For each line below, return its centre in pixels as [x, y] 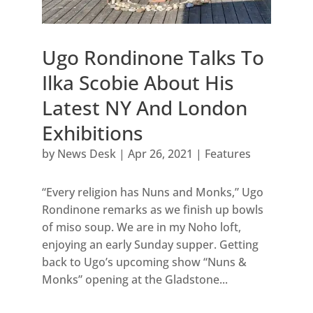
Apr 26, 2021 [160, 153]
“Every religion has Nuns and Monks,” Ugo [152, 192]
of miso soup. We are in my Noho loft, [141, 227]
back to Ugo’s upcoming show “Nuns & [144, 262]
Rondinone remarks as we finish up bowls [152, 209]
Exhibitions [92, 132]
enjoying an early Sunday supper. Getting [150, 244]
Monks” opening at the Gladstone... [134, 279]
